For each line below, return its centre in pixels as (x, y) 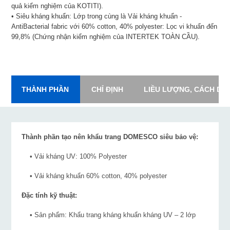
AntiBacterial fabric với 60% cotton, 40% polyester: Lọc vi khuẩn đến (114, 27)
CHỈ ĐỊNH (108, 90)
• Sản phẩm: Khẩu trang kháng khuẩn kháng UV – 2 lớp (109, 215)
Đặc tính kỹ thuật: (50, 196)
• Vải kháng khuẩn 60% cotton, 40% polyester (94, 176)
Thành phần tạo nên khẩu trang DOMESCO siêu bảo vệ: (110, 137)
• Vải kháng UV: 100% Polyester (74, 157)
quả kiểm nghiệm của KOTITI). (57, 6)
